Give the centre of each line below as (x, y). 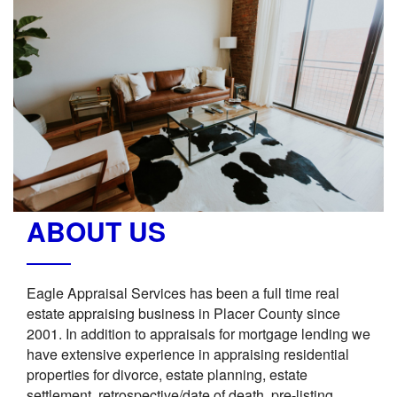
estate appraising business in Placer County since (183, 314)
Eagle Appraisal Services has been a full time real (183, 293)
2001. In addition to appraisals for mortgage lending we (198, 334)
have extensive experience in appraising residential (188, 354)
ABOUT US (96, 231)
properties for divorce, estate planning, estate (167, 375)
